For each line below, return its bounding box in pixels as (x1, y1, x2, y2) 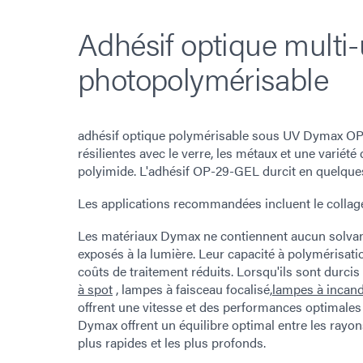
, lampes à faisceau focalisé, (113, 279, 272, 298)
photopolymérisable (78, 55, 329, 100)
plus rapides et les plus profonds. (78, 332, 266, 352)
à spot (78, 279, 113, 298)
